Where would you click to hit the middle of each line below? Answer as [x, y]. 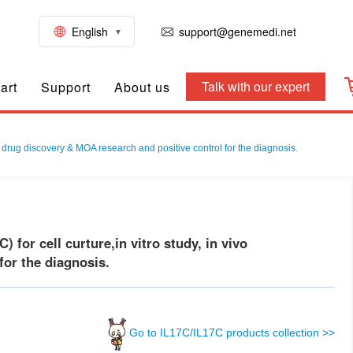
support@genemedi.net [238, 32]
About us [142, 87]
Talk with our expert [256, 86]
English [90, 32]
